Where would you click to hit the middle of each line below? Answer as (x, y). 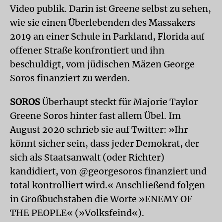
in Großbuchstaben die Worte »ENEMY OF (101, 199)
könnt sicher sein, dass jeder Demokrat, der (105, 143)
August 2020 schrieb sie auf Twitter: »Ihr (99, 130)
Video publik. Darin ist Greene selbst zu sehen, (111, 9)
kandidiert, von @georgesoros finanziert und (108, 171)
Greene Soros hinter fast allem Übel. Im (95, 116)
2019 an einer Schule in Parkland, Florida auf (107, 36)
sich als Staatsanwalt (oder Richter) (87, 157)
